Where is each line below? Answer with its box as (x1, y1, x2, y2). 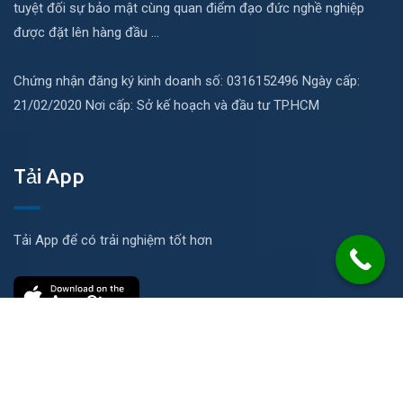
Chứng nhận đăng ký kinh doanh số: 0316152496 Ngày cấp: (13, 73, 360, 90)
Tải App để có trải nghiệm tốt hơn (13, 232, 212, 249)
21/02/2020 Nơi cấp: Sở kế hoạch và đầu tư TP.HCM (13, 97, 319, 114)
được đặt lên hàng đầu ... (13, 24, 159, 41)
